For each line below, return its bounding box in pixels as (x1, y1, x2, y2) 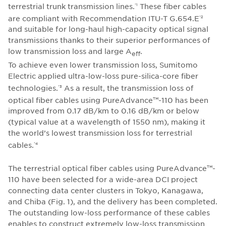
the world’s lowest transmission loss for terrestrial (8, 128, 192, 138)
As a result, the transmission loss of (62, 83, 194, 92)
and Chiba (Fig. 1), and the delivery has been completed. (8, 196, 217, 206)
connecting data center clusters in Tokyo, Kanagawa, (8, 185, 203, 195)
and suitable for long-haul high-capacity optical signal (8, 24, 208, 34)
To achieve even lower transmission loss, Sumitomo (8, 60, 198, 70)
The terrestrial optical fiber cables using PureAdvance (8, 163, 207, 173)
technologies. (8, 83, 58, 92)
